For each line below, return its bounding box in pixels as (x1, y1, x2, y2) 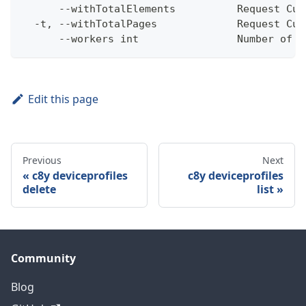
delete (23, 182, 56, 197)
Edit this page (27, 92, 98, 107)
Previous (23, 154, 61, 167)
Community (11, 251, 76, 266)
